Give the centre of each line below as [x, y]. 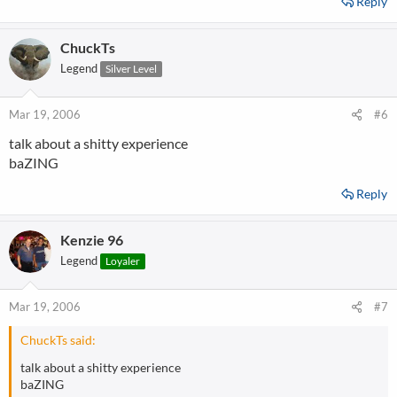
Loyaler [123, 261]
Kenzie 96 [92, 240]
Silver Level [131, 69]
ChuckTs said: [58, 340]
